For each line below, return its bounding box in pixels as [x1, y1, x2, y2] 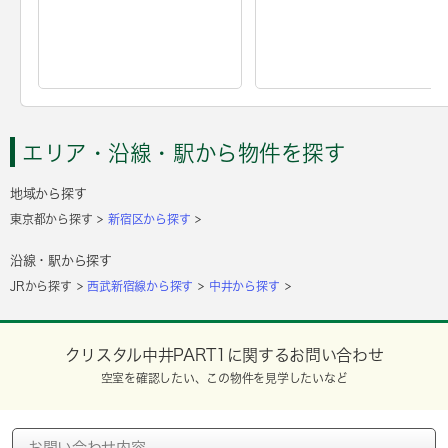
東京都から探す [10, 212, 93, 225]
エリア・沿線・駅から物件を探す [22, 141, 346, 164]
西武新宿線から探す [87, 279, 194, 292]
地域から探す [10, 186, 87, 200]
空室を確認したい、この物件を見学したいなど [100, 372, 348, 385]
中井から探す [208, 279, 280, 292]
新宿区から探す [108, 212, 191, 225]
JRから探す [10, 279, 72, 292]
